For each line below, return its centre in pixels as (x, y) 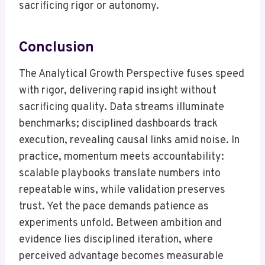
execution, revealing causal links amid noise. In (129, 141)
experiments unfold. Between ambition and (120, 224)
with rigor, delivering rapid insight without (118, 91)
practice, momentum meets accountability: (122, 157)
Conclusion (56, 48)
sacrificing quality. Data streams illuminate (122, 108)
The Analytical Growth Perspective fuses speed (132, 75)
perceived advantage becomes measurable (121, 257)
